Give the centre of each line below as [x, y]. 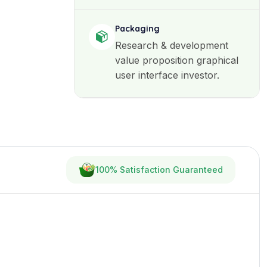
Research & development [172, 45]
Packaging [137, 28]
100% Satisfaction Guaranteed [159, 169]
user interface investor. [167, 75]
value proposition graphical [177, 60]
